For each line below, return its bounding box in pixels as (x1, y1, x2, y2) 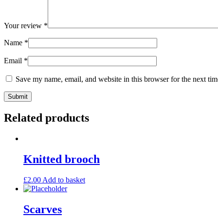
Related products (4, 111, 89, 125)
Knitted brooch (23, 152, 100, 165)
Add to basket (42, 175, 85, 184)
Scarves (23, 202, 62, 216)
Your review (4, 21, 44, 30)
